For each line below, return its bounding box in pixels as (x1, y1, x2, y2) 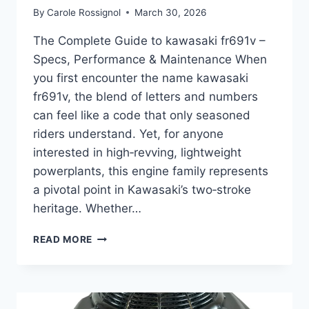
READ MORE (33, 233, 93, 245)
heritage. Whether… (33, 201, 141, 215)
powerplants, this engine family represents (33, 163, 268, 178)
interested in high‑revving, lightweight (33, 145, 241, 159)
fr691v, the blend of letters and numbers (33, 89, 258, 103)
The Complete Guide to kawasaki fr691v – (33, 33, 266, 48)
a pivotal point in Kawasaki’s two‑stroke (33, 182, 251, 197)
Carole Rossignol (47, 6, 121, 18)
